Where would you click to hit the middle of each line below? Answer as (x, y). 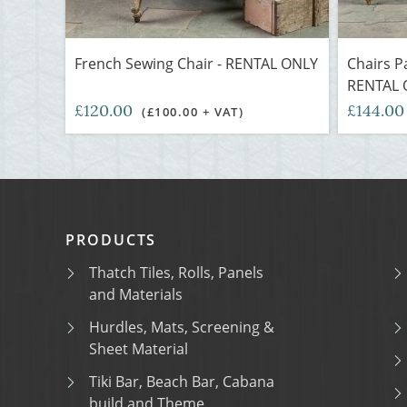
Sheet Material (139, 349)
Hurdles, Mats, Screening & (182, 327)
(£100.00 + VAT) (193, 112)
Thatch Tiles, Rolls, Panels (176, 273)
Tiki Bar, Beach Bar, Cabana (182, 382)
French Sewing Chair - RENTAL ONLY (196, 64)
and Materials (136, 294)
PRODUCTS (111, 240)
